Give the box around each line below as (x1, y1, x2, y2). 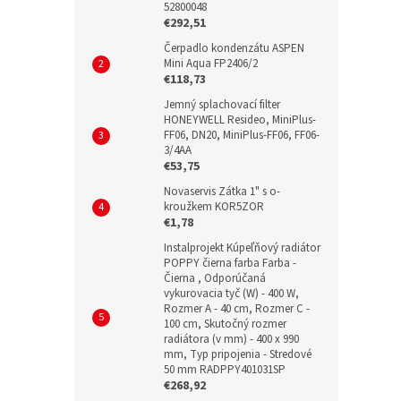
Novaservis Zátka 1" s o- (164, 183, 280, 200)
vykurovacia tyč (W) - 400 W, (164, 285, 299, 302)
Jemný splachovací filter (164, 96, 280, 113)
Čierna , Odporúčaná (164, 269, 266, 286)
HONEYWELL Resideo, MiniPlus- (164, 111, 316, 128)
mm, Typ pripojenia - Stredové (164, 346, 311, 363)
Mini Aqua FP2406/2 (164, 55, 258, 72)
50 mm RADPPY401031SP (164, 361, 286, 378)
